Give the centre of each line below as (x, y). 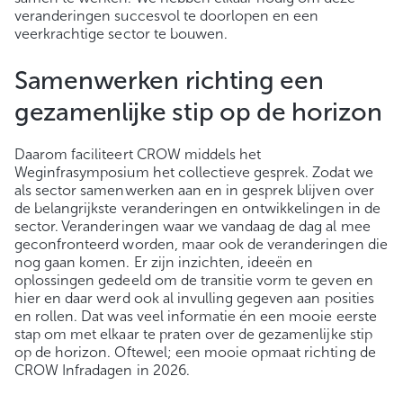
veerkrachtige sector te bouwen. (121, 33)
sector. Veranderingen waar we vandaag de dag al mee (193, 226)
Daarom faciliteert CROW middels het (138, 154)
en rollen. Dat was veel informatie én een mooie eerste (196, 316)
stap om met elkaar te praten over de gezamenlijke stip (193, 334)
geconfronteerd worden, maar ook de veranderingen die (201, 244)
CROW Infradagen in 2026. (102, 370)
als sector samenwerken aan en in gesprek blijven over (194, 190)
